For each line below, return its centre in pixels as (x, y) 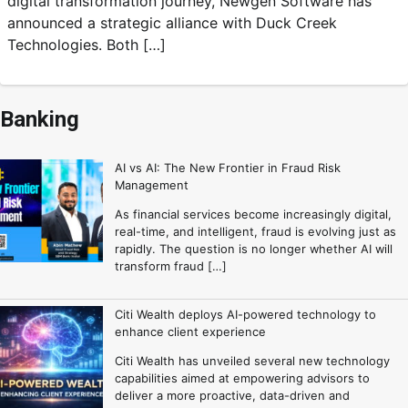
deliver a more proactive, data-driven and (232, 396)
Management (151, 184)
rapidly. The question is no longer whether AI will (253, 248)
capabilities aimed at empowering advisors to (242, 378)
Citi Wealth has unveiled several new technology (252, 361)
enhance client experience (190, 332)
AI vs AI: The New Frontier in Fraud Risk (227, 167)
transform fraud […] (170, 265)
